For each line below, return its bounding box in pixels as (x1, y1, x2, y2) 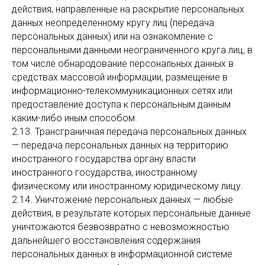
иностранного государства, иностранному (12, 167, 198, 178)
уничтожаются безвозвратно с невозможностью (12, 221, 230, 232)
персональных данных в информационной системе (12, 248, 232, 260)
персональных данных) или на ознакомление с (12, 31, 213, 42)
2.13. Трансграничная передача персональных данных (12, 126, 247, 137)
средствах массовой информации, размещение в (12, 72, 228, 83)
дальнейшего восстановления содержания (12, 235, 201, 246)
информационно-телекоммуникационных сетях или (12, 85, 232, 96)
